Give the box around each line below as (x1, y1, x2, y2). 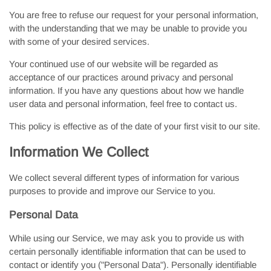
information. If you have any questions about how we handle (9, 85, 244, 96)
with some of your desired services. (9, 36, 149, 47)
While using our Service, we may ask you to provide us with (9, 233, 244, 243)
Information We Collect (9, 145, 148, 160)
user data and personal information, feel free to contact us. (9, 99, 237, 109)
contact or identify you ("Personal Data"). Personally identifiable (9, 260, 256, 270)
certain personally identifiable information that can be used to (9, 246, 246, 256)
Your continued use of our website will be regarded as (9, 59, 218, 69)
